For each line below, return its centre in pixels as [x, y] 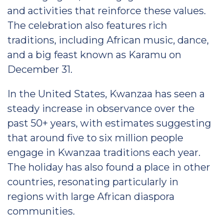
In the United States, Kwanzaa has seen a [106, 94]
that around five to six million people [95, 138]
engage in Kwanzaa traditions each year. [104, 153]
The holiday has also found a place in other [109, 167]
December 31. [40, 69]
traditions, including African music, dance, [108, 40]
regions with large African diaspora [91, 197]
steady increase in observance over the [101, 109]
